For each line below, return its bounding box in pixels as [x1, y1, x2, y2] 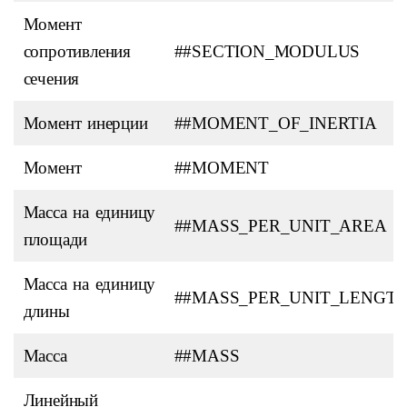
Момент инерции [23, 114, 148, 133]
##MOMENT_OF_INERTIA [174, 114, 377, 133]
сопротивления [23, 42, 131, 61]
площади [23, 230, 88, 249]
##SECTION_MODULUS [174, 42, 361, 61]
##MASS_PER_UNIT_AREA [174, 216, 387, 235]
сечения [23, 69, 80, 88]
